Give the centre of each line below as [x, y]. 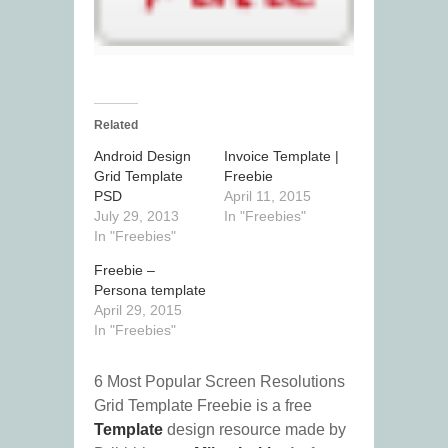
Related [116, 125]
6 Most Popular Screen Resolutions [219, 382]
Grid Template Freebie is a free [203, 406]
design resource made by [254, 430]
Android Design [142, 156]
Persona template [150, 290]
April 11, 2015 [267, 196]
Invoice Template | [281, 156]
